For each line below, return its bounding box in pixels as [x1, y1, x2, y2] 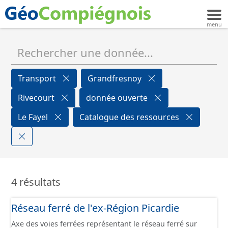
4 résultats [11, 175, 61, 189]
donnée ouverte [86, 92, 150, 103]
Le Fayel [18, 111, 50, 123]
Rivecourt [18, 92, 56, 103]
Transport [18, 73, 58, 84]
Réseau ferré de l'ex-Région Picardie [11, 201, 179, 215]
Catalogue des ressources [79, 111, 181, 123]
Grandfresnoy [88, 73, 144, 84]
